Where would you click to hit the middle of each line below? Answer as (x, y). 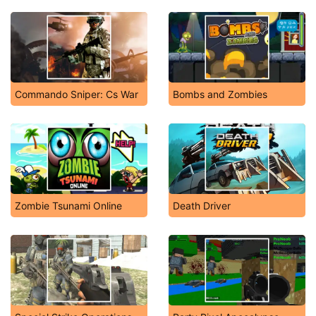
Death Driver (202, 206)
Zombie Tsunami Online (68, 206)
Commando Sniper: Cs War (77, 94)
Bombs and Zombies (220, 94)
